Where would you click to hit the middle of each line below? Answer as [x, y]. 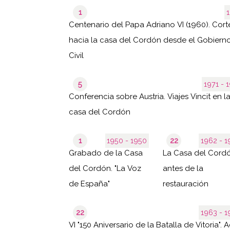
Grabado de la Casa [106, 153]
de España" [90, 184]
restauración [185, 184]
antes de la [183, 168]
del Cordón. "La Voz [105, 168]
